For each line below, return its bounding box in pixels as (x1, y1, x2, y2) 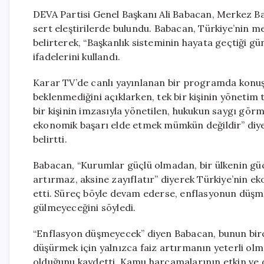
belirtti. (33, 133, 67, 145)
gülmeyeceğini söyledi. (33, 202, 136, 213)
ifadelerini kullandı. (33, 51, 121, 62)
